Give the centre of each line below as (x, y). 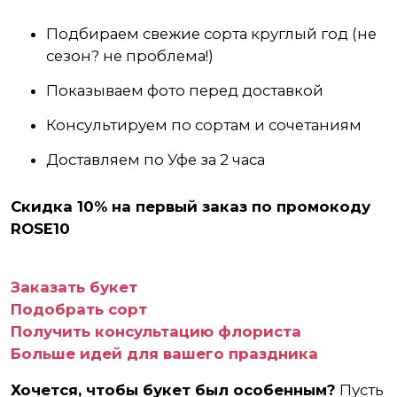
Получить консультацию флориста (156, 331)
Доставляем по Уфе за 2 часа (156, 160)
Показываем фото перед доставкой (185, 90)
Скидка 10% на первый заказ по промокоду (191, 206)
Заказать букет (74, 287)
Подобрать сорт (79, 309)
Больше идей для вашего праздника (164, 354)
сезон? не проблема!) (130, 56)
